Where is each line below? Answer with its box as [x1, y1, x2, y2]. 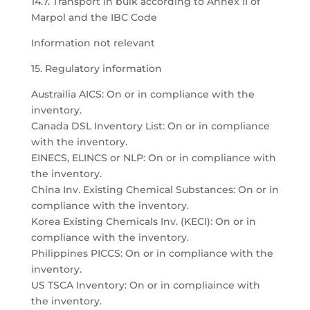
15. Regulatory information [30, 62, 162, 75]
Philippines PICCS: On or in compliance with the [30, 247, 273, 259]
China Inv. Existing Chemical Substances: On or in [30, 183, 279, 196]
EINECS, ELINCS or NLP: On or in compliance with [30, 152, 276, 164]
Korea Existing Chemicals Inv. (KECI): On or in [30, 215, 256, 228]
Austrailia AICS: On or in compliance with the [30, 88, 255, 100]
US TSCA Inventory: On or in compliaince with [30, 279, 260, 291]
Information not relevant [30, 37, 155, 49]
